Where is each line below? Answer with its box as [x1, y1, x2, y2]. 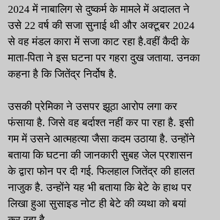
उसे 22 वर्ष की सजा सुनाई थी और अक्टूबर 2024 [8, 19, 194, 31]
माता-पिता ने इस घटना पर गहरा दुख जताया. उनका [8, 51, 200, 64]
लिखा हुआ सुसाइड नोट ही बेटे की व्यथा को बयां [8, 197, 186, 210]
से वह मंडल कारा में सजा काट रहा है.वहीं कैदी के [8, 35, 189, 48]
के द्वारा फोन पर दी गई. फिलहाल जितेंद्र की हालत [8, 165, 194, 177]
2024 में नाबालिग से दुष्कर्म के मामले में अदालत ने [8, 2, 190, 15]
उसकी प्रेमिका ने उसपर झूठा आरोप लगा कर [8, 100, 177, 112]
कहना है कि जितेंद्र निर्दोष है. [8, 67, 117, 80]
